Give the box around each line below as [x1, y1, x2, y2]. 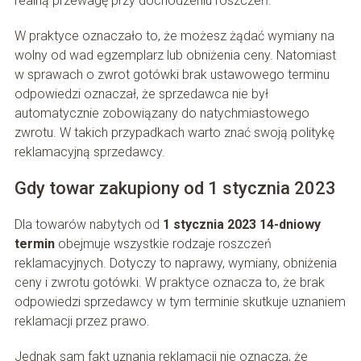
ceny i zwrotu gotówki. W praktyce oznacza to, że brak [14, 275, 325, 291]
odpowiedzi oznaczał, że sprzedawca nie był [14, 86, 268, 102]
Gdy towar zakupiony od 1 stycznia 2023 [14, 178, 336, 199]
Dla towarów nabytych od [14, 217, 163, 233]
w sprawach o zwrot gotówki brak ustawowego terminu [14, 67, 330, 83]
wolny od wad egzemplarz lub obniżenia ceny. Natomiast [14, 48, 336, 64]
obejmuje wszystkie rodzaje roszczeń [54, 236, 272, 252]
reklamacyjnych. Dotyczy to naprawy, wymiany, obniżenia [14, 255, 337, 272]
